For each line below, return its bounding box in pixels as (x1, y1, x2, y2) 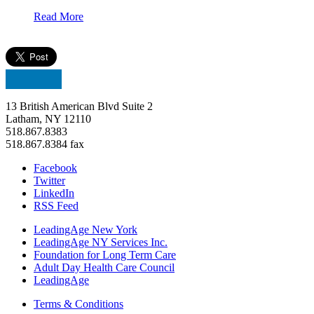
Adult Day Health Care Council (34, 261, 175, 274)
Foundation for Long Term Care (34, 249, 176, 261)
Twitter (34, 175, 65, 187)
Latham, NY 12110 (6, 113, 91, 125)
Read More (34, 11, 83, 23)
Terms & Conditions (34, 298, 123, 310)
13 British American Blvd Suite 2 (6, 100, 153, 113)
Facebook (34, 162, 77, 175)
